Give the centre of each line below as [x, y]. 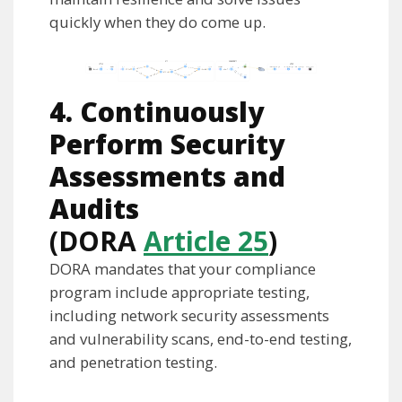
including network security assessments [189, 315]
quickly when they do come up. [157, 22]
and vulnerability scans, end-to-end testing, [201, 338]
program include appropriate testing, [179, 292]
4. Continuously [157, 111]
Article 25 [206, 240]
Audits [94, 208]
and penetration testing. [133, 362]
